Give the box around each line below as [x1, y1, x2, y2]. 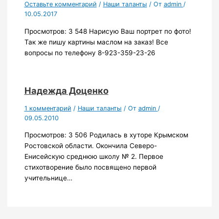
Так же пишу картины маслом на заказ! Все [24, 38, 168, 46]
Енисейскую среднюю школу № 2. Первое [24, 153, 163, 161]
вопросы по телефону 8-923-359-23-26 [24, 48, 155, 57]
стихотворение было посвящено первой [24, 163, 156, 172]
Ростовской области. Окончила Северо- [24, 142, 157, 150]
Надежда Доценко [24, 85, 109, 96]
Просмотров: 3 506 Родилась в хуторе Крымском [24, 131, 188, 139]
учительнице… [24, 174, 72, 182]
